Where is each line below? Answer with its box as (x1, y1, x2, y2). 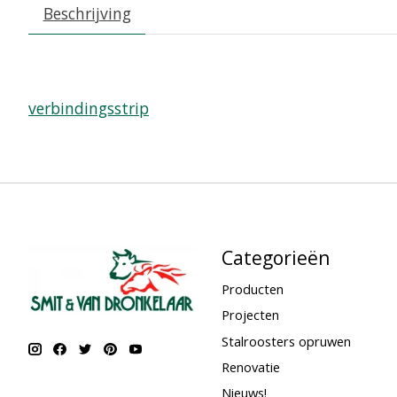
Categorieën (221, 245, 331, 271)
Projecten (221, 306, 279, 324)
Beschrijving (43, 2, 131, 24)
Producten (221, 280, 284, 299)
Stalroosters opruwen (221, 331, 351, 350)
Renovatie (221, 357, 280, 376)
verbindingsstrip (28, 97, 149, 120)
